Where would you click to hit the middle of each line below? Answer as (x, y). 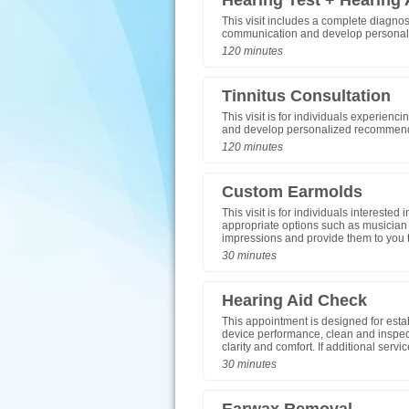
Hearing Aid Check (294, 300)
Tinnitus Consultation (306, 96)
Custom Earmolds (292, 192)
